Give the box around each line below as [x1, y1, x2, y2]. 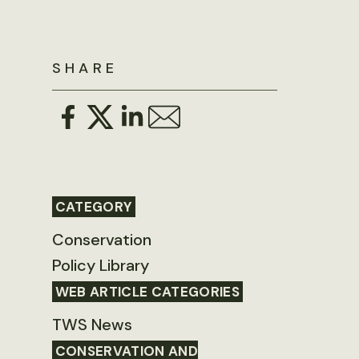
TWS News [51, 314, 132, 336]
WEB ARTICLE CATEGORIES [54, 283, 240, 301]
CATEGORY [54, 198, 133, 216]
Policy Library [51, 255, 149, 276]
